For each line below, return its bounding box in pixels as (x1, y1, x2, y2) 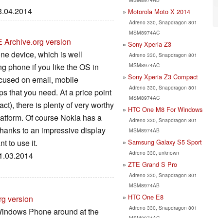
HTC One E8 (128, 192, 163, 201)
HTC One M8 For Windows (128, 104, 202, 114)
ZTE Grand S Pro (128, 159, 177, 169)
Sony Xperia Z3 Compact (128, 72, 198, 81)
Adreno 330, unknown (128, 148, 179, 156)
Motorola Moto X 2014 (128, 6, 190, 16)
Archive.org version (4, 36, 71, 48)
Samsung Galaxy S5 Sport (128, 137, 202, 146)
